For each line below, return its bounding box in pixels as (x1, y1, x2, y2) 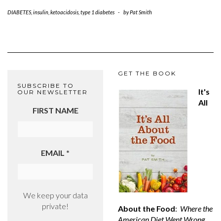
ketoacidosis (50, 8, 78, 15)
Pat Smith (130, 8, 152, 15)
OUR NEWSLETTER (17, 88, 88, 96)
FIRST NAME (32, 105, 78, 115)
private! (42, 201, 69, 211)
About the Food (118, 204, 175, 214)
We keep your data (23, 190, 88, 200)
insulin (33, 8, 48, 15)
